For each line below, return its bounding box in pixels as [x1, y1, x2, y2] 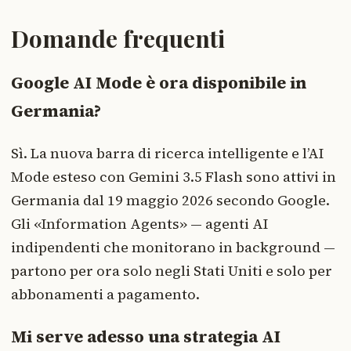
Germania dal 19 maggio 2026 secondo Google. [11, 190, 330, 211]
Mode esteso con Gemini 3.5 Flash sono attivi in [11, 167, 336, 187]
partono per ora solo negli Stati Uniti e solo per [11, 261, 332, 281]
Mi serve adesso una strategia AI [11, 325, 280, 349]
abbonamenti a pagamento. [11, 284, 200, 305]
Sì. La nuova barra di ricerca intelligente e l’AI [11, 143, 324, 164]
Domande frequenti [11, 23, 225, 55]
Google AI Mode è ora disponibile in [11, 71, 306, 95]
